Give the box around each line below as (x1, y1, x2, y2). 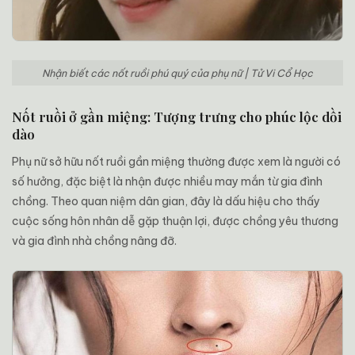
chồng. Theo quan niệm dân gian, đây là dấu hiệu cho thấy (12, 194, 320, 209)
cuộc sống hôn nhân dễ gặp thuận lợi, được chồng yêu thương (12, 214, 338, 229)
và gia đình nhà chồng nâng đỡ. (12, 234, 177, 249)
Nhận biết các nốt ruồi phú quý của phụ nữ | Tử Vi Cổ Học (42, 67, 313, 79)
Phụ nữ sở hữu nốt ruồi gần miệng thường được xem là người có (12, 155, 341, 170)
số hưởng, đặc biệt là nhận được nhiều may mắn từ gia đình (12, 174, 323, 189)
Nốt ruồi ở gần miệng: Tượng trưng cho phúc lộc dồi (12, 108, 342, 126)
